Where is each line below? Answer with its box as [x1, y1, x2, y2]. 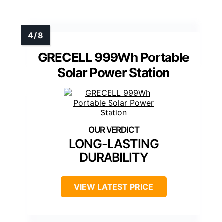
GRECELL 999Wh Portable [37, 49, 190, 65]
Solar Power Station [57, 64, 170, 80]
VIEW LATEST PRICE [74, 181, 153, 192]
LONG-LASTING [68, 136, 159, 151]
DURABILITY [79, 149, 148, 165]
